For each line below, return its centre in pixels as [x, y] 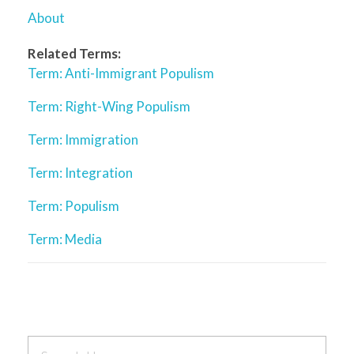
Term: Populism [73, 205]
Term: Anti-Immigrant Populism [121, 73]
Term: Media [65, 239]
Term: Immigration [83, 139]
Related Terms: [74, 53]
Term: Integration [80, 172]
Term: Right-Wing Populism [109, 106]
